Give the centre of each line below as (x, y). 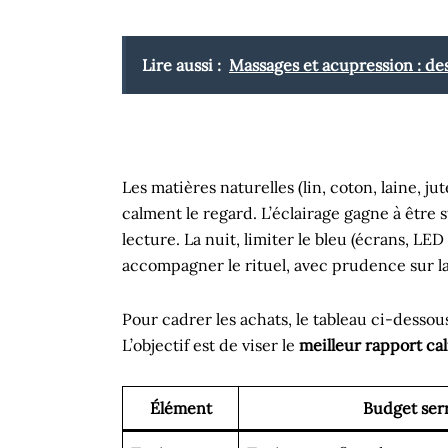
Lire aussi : (181, 65)
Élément (180, 408)
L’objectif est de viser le (210, 345)
